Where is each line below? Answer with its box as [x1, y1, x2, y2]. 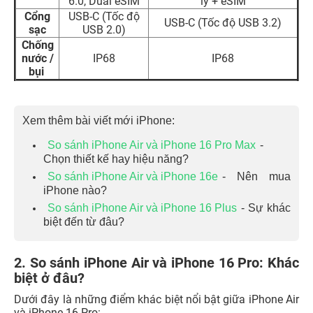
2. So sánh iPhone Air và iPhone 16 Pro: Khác [14, 254, 299, 272]
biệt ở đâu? [14, 270, 85, 287]
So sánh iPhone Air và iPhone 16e [48, 170, 218, 183]
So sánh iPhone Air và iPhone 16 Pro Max [48, 139, 256, 152]
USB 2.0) [82, 23, 126, 37]
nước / [21, 52, 54, 66]
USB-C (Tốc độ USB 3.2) [164, 16, 282, 30]
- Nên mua [222, 170, 291, 183]
